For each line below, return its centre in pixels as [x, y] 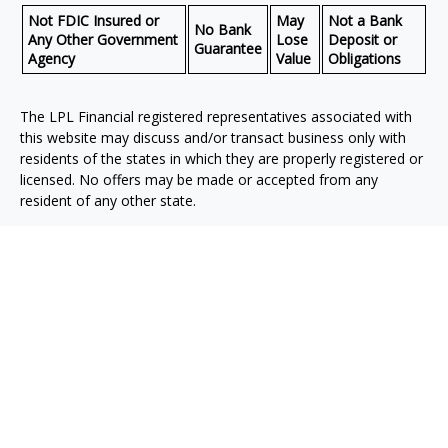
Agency [51, 58]
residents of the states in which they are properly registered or [221, 158]
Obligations [364, 58]
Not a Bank [365, 20]
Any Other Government [103, 39]
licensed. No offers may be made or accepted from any [199, 179]
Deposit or [362, 39]
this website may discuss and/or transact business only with [213, 137]
